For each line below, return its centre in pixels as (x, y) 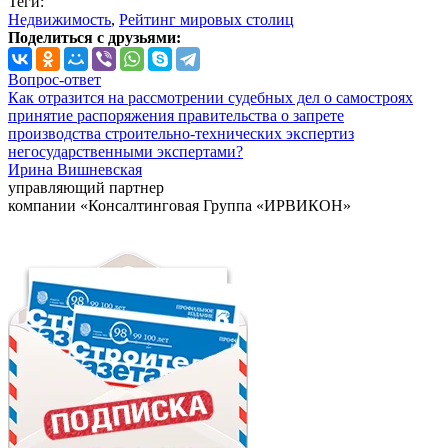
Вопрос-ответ (54, 80)
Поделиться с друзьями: (94, 38)
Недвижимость (59, 20)
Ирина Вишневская (75, 170)
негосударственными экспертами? (125, 152)
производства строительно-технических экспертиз (181, 134)
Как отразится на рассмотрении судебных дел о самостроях (210, 98)
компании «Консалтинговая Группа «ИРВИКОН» (179, 206)
